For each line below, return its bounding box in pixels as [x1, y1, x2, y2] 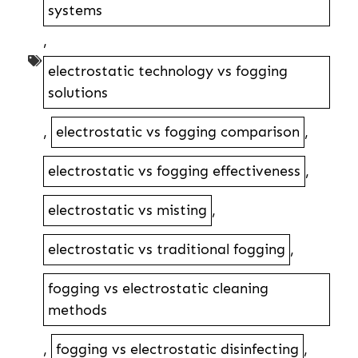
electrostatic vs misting [48, 201, 207, 220]
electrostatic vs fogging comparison [56, 123, 300, 141]
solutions [48, 84, 108, 102]
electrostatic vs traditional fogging [48, 241, 285, 259]
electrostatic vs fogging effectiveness [48, 162, 300, 181]
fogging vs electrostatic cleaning [48, 280, 268, 298]
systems [48, 2, 102, 20]
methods [48, 301, 107, 320]
